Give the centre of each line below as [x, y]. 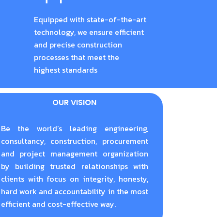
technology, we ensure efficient [89, 32]
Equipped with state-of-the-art [90, 19]
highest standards [65, 70]
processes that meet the [76, 57]
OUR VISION [75, 102]
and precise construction [78, 44]
